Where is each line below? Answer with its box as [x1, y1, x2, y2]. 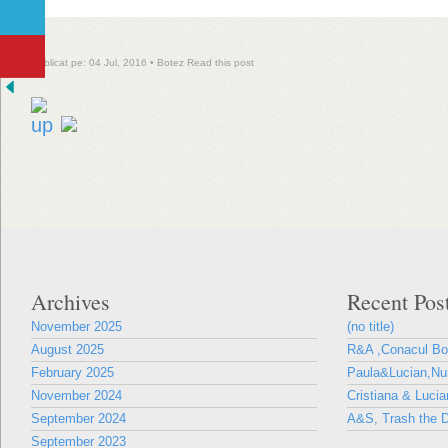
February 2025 [31, 365, 114, 380]
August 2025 [31, 342, 104, 357]
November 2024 [31, 388, 122, 403]
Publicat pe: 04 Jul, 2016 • [31, 57, 157, 68]
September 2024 [31, 411, 126, 426]
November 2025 [31, 319, 122, 334]
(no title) [347, 319, 394, 334]
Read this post [187, 57, 254, 68]
